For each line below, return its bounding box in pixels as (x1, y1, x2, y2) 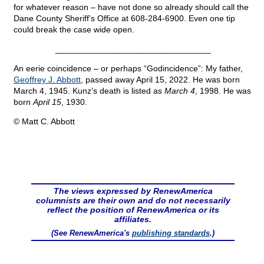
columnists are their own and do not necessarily (35, 196, 230, 206)
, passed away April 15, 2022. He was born (81, 75, 240, 85)
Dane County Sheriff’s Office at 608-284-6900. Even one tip (14, 14, 235, 24)
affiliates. (114, 214, 151, 225)
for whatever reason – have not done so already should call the (14, 2, 249, 12)
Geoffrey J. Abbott (14, 75, 81, 85)
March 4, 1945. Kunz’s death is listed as (14, 86, 164, 96)
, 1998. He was (195, 86, 251, 96)
